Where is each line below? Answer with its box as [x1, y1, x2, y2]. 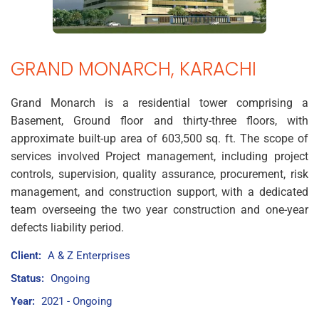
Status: [11, 272, 44, 285]
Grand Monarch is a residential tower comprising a [11, 96, 308, 110]
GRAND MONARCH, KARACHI [11, 56, 256, 82]
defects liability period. [11, 221, 124, 234]
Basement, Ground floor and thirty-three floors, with [11, 114, 308, 127]
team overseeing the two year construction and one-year [11, 203, 308, 216]
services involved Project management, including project [11, 150, 308, 163]
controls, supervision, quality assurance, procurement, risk [11, 167, 308, 181]
